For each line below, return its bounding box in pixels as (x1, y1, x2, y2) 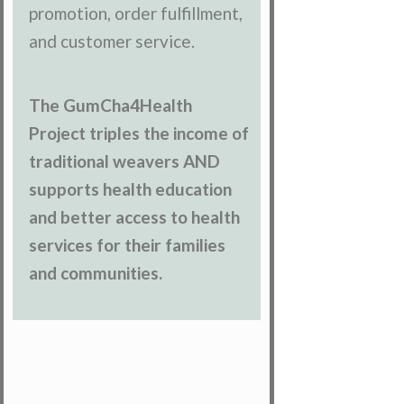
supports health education (29, 179, 233, 200)
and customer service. (29, 31, 196, 52)
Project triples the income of (29, 123, 250, 144)
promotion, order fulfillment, (29, 3, 243, 24)
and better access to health (29, 207, 241, 228)
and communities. (29, 262, 163, 284)
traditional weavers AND (29, 151, 221, 172)
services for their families (29, 234, 226, 256)
